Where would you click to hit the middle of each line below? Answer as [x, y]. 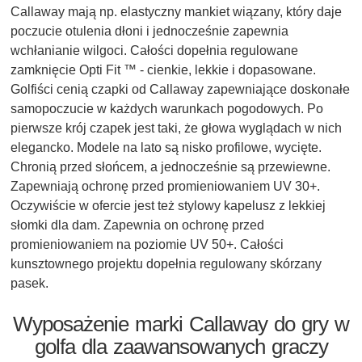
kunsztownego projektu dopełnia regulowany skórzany [166, 264]
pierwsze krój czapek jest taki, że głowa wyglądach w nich [176, 128]
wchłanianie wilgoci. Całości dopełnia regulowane [154, 51]
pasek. [29, 284]
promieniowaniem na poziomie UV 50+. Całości [147, 245]
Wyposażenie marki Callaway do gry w [181, 324]
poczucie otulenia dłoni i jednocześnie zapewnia [149, 32]
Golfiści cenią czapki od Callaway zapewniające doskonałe [180, 90]
